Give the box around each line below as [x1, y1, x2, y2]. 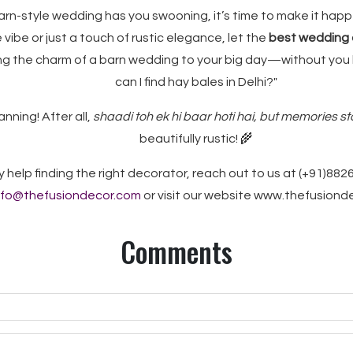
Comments [121, 231, 232, 272]
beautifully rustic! [139, 132, 240, 145]
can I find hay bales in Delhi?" [115, 76, 277, 88]
